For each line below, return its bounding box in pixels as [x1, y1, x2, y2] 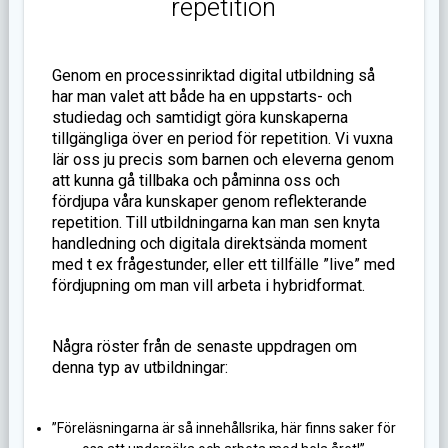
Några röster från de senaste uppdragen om [51, 337, 357, 357]
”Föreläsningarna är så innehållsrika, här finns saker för [51, 420, 396, 437]
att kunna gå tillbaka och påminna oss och [51, 171, 340, 191]
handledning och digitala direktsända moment [51, 234, 367, 254]
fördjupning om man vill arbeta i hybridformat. [51, 276, 365, 296]
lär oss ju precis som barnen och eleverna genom [51, 150, 394, 170]
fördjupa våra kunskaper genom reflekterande [51, 192, 367, 212]
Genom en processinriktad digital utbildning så [51, 66, 375, 86]
